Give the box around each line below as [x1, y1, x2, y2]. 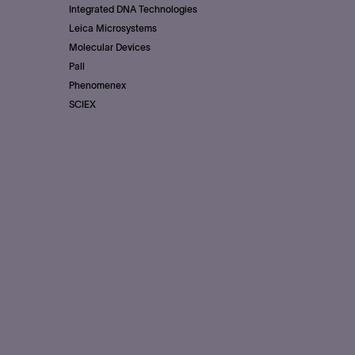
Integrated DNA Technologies [69, 4, 197, 15]
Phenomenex [69, 80, 126, 91]
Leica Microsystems [69, 23, 157, 34]
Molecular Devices [69, 42, 151, 53]
